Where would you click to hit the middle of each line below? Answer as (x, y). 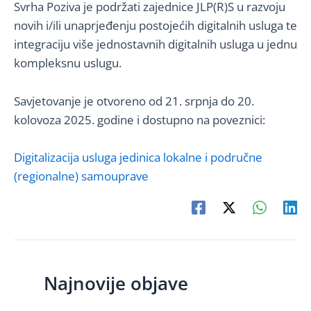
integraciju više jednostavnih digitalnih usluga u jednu (155, 44)
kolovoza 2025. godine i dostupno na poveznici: (140, 119)
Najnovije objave (116, 284)
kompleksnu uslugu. (68, 63)
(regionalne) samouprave (81, 176)
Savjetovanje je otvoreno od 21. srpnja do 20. (134, 101)
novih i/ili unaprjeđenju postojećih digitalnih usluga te (155, 26)
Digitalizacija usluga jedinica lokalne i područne (138, 157)
